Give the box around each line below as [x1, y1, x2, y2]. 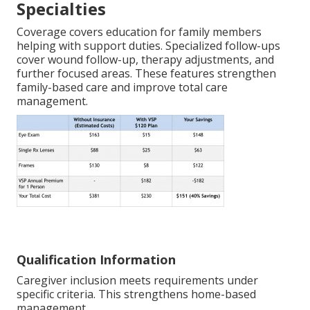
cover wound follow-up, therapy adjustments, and [17, 52, 274, 68]
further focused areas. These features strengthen [17, 66, 276, 82]
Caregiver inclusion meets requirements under [17, 273, 258, 289]
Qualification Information [17, 251, 176, 268]
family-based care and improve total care [17, 80, 228, 95]
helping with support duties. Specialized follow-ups [17, 38, 280, 54]
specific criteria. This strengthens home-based [17, 286, 256, 302]
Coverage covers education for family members [17, 24, 262, 40]
